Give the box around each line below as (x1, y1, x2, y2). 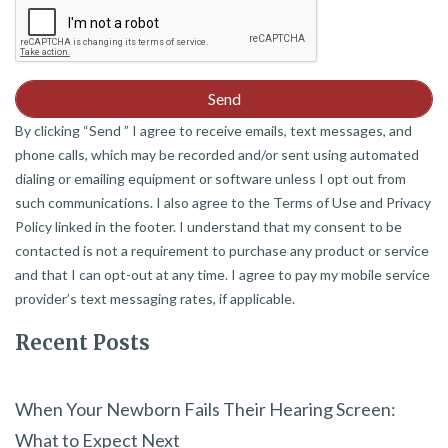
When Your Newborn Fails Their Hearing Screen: (15, 397, 396, 420)
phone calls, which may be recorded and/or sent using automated (15, 145, 419, 163)
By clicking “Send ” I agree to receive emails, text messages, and (15, 121, 412, 139)
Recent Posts (15, 329, 150, 355)
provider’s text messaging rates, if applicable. (15, 289, 295, 307)
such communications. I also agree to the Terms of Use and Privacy (15, 193, 431, 211)
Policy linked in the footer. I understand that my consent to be (15, 217, 402, 235)
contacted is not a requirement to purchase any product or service (15, 241, 429, 259)
